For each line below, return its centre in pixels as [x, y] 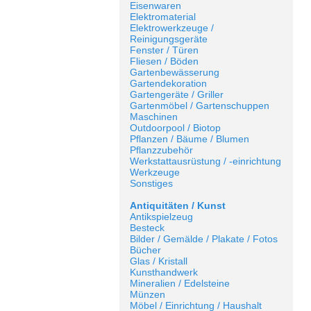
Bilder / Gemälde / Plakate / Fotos [204, 239]
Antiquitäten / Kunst [178, 205]
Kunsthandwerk [164, 272]
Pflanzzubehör [161, 150]
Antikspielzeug [161, 217]
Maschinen [154, 117]
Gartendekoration [168, 83]
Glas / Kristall [159, 261]
